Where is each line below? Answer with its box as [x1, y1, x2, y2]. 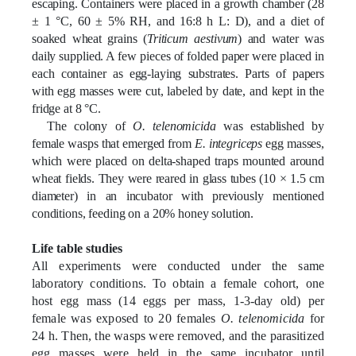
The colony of [46, 118, 133, 133]
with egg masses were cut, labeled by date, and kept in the [32, 83, 324, 98]
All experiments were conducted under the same [32, 258, 324, 273]
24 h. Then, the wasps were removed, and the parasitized [32, 328, 324, 342]
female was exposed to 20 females [32, 311, 221, 325]
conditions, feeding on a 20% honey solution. [32, 206, 254, 220]
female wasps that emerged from [32, 136, 195, 150]
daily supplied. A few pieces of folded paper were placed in [32, 48, 324, 63]
